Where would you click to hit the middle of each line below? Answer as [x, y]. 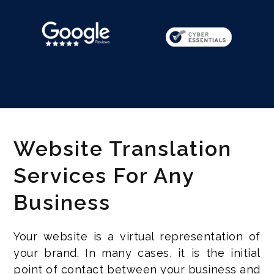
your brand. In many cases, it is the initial [137, 253]
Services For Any [104, 176]
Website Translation [123, 149]
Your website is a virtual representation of [137, 236]
